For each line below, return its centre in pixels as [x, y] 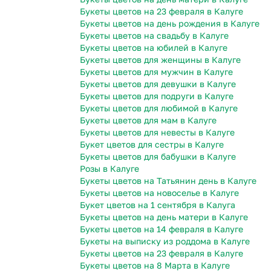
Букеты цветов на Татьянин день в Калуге [168, 181]
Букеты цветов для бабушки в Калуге [158, 157]
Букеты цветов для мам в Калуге [148, 120]
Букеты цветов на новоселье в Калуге [159, 193]
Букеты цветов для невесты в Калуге [157, 132]
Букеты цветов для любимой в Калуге [159, 108]
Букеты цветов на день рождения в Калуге [170, 24]
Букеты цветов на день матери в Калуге [164, 217]
